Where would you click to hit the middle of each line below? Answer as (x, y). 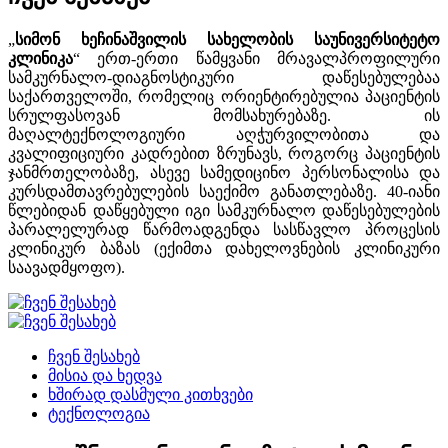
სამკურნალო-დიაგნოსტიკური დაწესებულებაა (224, 78)
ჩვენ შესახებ (94, 357)
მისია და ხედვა (105, 376)
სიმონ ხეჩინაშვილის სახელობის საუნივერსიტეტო (227, 40)
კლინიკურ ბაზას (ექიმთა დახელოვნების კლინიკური (224, 249)
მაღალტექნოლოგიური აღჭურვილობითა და (224, 135)
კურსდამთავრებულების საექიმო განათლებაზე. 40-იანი (224, 192)
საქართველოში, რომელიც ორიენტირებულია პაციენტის (224, 97)
